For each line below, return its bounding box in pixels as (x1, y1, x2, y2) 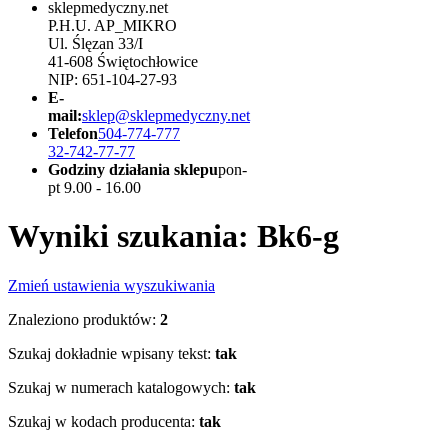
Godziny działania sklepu (48, 161, 218, 178)
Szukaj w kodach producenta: (8, 412, 195, 430)
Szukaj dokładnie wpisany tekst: (8, 344, 211, 362)
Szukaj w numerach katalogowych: (8, 378, 230, 396)
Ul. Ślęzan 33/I (48, 35, 143, 52)
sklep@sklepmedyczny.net (82, 107, 250, 124)
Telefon (48, 125, 98, 142)
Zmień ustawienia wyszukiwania (8, 276, 215, 294)
